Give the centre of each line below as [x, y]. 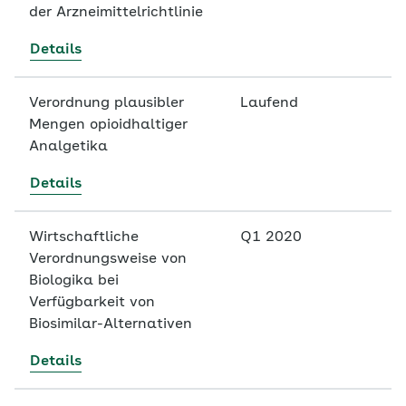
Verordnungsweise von [108, 259]
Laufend [269, 103]
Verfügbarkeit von [92, 303]
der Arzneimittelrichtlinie [116, 13]
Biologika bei [74, 281]
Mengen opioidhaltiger [108, 125]
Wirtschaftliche [84, 237]
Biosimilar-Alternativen [113, 324]
